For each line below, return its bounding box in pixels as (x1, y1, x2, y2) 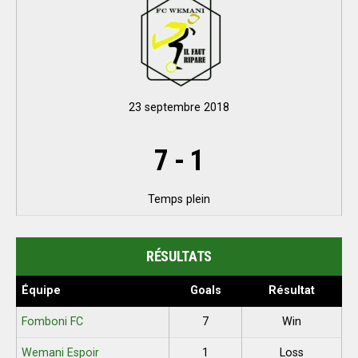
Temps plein (148, 193, 210, 206)
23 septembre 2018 (129, 101, 229, 114)
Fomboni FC (22, 315, 84, 328)
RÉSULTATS (146, 248, 212, 265)
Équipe (22, 284, 62, 297)
